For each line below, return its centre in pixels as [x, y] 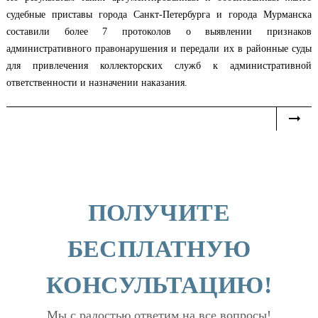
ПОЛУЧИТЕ [159, 213]
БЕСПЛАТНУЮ [159, 249]
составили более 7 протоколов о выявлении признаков [159, 32]
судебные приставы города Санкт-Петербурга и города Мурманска [159, 15]
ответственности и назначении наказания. [97, 83]
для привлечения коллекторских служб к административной [159, 66]
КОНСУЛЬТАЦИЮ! [159, 285]
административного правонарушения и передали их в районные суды [159, 49]
